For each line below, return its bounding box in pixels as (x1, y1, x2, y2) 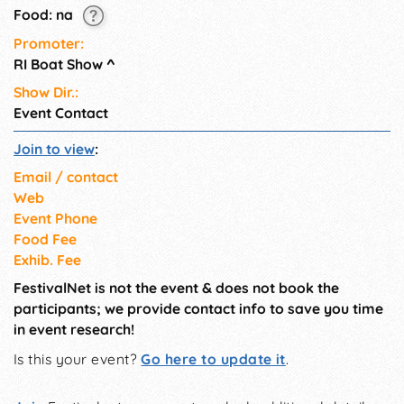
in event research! (14, 319, 134, 338)
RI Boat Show (14, 54, 103, 73)
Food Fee (14, 229, 77, 248)
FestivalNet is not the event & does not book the (14, 278, 339, 297)
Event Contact (14, 103, 108, 122)
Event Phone (14, 208, 97, 227)
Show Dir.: (14, 82, 78, 101)
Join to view (14, 139, 95, 158)
